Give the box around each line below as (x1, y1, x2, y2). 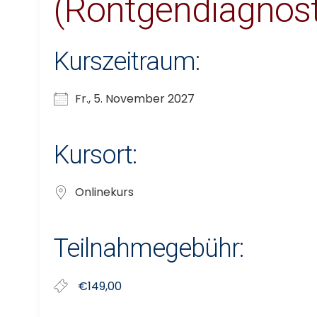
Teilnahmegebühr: (54, 234, 243, 264)
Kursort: (54, 140, 137, 171)
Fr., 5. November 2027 (75, 91, 195, 108)
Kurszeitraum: (54, 47, 200, 77)
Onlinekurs (75, 184, 134, 201)
